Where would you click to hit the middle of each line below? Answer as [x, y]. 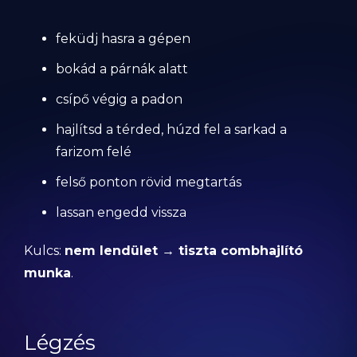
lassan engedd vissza [121, 212]
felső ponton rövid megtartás [149, 182]
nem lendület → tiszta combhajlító [184, 251]
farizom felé [94, 152]
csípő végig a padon [119, 99]
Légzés [60, 343]
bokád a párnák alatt [122, 69]
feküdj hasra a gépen [123, 39]
